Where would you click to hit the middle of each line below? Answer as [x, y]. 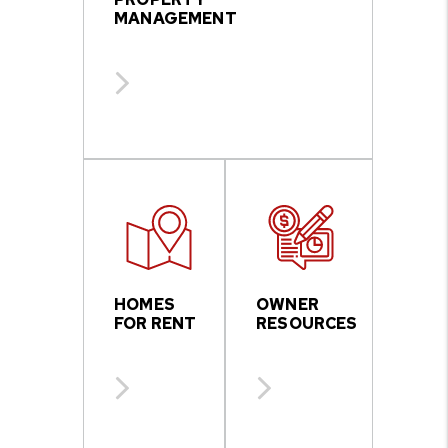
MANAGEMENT [175, 18]
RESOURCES [307, 323]
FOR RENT [155, 323]
